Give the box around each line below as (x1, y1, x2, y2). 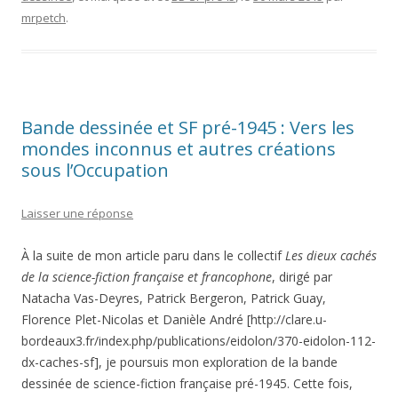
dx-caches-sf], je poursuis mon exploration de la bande (21, 354, 338, 370)
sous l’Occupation (21, 158, 169, 182)
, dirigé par (272, 268, 332, 285)
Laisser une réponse (21, 205, 133, 221)
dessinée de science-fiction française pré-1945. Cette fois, (21, 375, 353, 392)
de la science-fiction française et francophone (21, 268, 272, 285)
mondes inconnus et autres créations (21, 137, 336, 161)
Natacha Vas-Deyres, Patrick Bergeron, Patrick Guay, (21, 290, 326, 306)
